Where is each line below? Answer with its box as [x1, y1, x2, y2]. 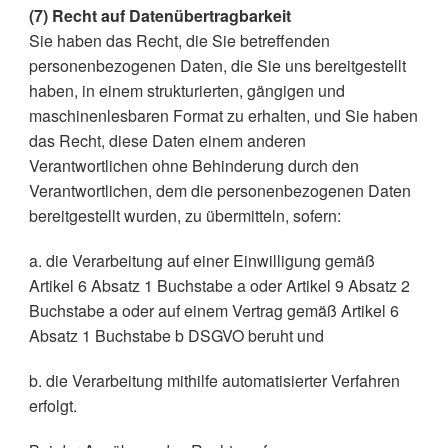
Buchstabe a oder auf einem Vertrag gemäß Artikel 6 [28, 299, 399, 322]
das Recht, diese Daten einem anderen [28, 129, 306, 152]
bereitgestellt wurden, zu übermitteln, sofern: [28, 204, 341, 227]
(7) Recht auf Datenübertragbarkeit [28, 4, 291, 27]
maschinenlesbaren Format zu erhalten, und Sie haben [28, 104, 418, 127]
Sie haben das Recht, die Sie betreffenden [28, 29, 330, 52]
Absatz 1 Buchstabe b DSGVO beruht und [28, 324, 324, 347]
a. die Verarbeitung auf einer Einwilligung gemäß [28, 249, 375, 272]
